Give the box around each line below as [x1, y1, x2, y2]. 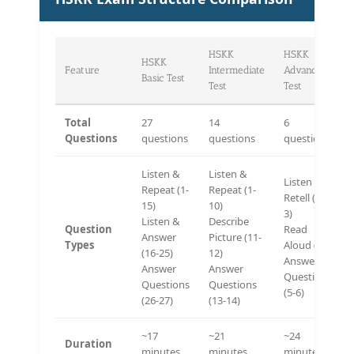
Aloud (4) [284, 237, 326, 252]
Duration [65, 336, 112, 351]
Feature [65, 63, 100, 76]
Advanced [284, 63, 328, 76]
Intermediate [209, 63, 265, 76]
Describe [209, 213, 249, 228]
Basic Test [141, 71, 185, 84]
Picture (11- [209, 229, 262, 244]
